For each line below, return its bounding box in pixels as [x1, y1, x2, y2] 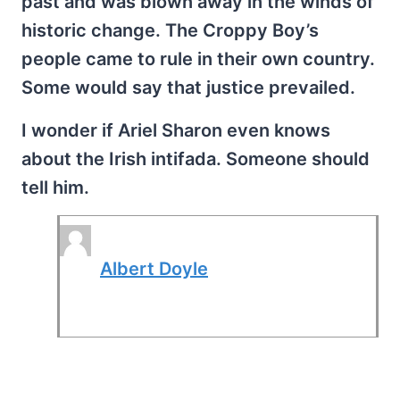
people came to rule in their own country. [21, 48, 375, 70]
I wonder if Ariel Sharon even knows [21, 120, 330, 141]
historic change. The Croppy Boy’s [21, 20, 319, 41]
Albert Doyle [100, 258, 208, 279]
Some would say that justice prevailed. [21, 77, 355, 98]
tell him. [21, 177, 89, 198]
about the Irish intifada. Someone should [21, 148, 370, 170]
